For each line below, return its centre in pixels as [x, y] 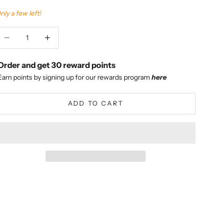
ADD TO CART [96, 103]
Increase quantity [63, 32]
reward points [89, 65]
